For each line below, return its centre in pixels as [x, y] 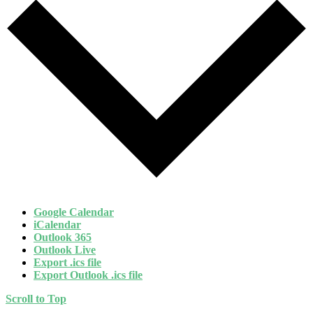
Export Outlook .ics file [88, 275]
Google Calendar [74, 212]
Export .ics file [67, 263]
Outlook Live [65, 250]
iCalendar [57, 225]
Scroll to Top [36, 299]
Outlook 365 [63, 238]
